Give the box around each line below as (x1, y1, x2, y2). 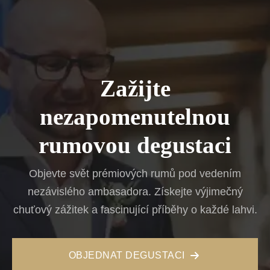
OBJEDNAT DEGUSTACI (68, 250, 185, 260)
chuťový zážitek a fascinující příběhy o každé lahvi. (13, 203, 257, 216)
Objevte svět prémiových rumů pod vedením (29, 167, 241, 180)
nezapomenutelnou (40, 103, 230, 130)
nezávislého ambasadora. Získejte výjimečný (27, 185, 243, 198)
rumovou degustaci (39, 131, 231, 159)
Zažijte (99, 75, 171, 102)
